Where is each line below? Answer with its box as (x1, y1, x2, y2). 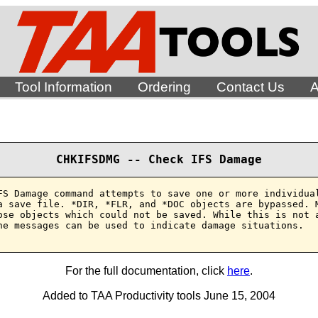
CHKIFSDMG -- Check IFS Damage (56, 153, 262, 166)
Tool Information (14, 79, 112, 94)
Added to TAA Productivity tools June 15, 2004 (43, 290, 275, 302)
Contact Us (216, 79, 285, 94)
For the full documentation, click (65, 265, 227, 277)
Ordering (137, 79, 191, 94)
